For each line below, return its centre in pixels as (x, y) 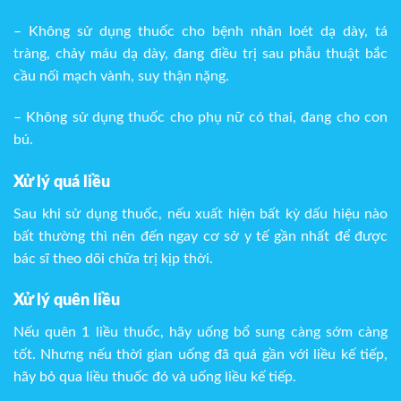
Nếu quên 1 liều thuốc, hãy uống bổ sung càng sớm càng (200, 333)
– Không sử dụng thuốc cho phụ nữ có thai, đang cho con (200, 117)
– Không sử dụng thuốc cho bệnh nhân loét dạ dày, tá (200, 31)
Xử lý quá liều (62, 182)
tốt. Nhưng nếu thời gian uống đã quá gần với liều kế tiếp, (200, 355)
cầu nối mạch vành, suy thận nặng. (121, 76)
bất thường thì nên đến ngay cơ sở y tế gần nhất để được (200, 236)
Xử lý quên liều (67, 301)
